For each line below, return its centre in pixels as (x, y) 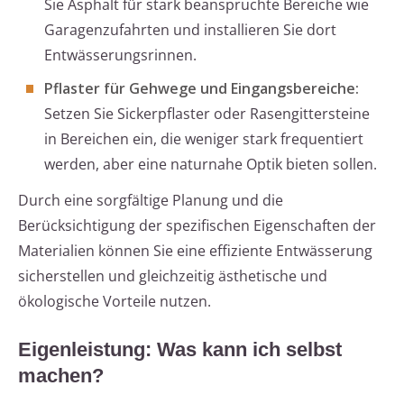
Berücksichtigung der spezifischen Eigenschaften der (197, 226)
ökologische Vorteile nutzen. (115, 302)
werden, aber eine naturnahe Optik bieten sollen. (211, 165)
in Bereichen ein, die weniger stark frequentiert (204, 139)
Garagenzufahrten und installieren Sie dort (190, 30)
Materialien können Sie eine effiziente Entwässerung (195, 251)
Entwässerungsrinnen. (120, 55)
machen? (61, 376)
